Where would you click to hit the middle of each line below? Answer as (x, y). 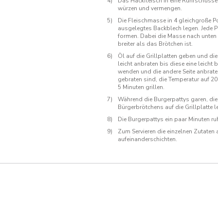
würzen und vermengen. (150, 9)
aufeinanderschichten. (148, 139)
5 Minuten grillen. (141, 87)
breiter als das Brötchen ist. (155, 44)
